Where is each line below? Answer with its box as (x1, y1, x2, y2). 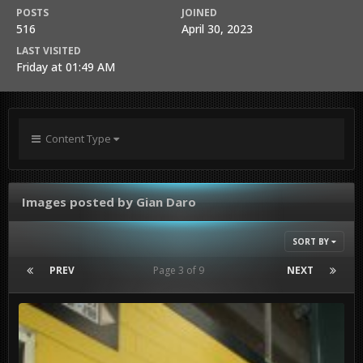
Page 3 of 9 (152, 263, 209, 277)
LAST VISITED (16, 44, 81, 58)
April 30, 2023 (181, 21, 253, 36)
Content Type (41, 131, 113, 146)
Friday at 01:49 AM (16, 59, 115, 75)
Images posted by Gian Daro (22, 194, 196, 210)
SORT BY (293, 236, 331, 247)
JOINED (181, 6, 217, 19)
